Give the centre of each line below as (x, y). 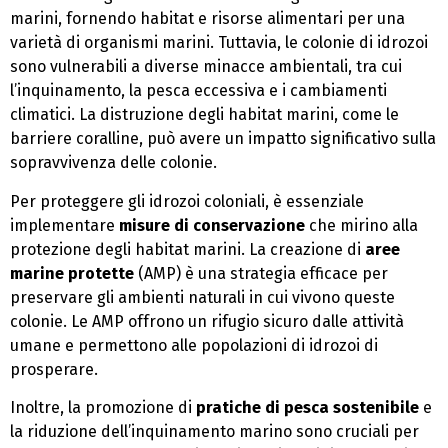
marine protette (72, 273)
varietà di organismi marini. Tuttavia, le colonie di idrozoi (219, 43)
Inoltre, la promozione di (103, 407)
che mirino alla (361, 225)
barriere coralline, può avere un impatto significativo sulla (223, 139)
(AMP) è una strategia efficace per (261, 273)
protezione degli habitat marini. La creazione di (187, 249)
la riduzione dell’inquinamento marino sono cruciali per (214, 431)
